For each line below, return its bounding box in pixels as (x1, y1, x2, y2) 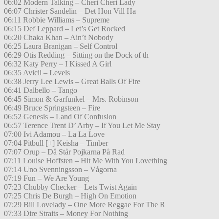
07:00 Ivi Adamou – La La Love (4, 130, 105, 139)
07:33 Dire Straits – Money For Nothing (4, 209, 128, 218)
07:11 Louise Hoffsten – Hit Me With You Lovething (4, 156, 167, 165)
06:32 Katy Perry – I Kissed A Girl (4, 60, 111, 68)
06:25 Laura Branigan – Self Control (4, 42, 117, 51)
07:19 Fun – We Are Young (4, 174, 89, 183)
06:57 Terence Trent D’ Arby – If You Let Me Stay (4, 121, 160, 130)
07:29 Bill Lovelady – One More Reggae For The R (4, 200, 165, 209)
